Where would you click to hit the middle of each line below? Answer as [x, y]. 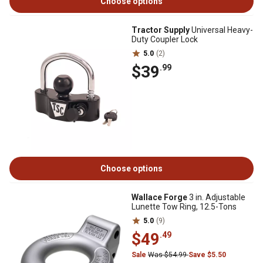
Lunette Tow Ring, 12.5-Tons [184, 207]
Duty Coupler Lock [165, 39]
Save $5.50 [207, 255]
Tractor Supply [161, 30]
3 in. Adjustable [216, 197]
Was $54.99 [168, 255]
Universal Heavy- [221, 30]
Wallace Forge [159, 197]
